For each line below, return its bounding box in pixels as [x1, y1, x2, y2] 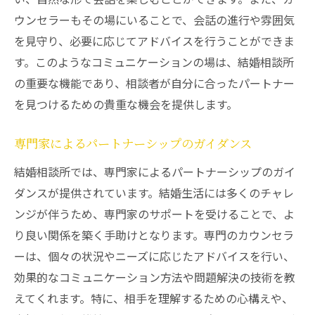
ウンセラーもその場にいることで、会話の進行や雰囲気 [14, 11, 295, 28]
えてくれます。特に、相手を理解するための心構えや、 [14, 290, 293, 307]
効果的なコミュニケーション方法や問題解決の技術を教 [14, 269, 295, 285]
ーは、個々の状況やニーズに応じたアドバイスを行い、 [14, 247, 295, 264]
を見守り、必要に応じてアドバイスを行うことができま [14, 32, 295, 49]
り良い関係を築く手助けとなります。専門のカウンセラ [14, 226, 294, 243]
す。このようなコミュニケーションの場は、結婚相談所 [14, 53, 294, 70]
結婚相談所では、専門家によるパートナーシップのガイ [14, 163, 295, 180]
